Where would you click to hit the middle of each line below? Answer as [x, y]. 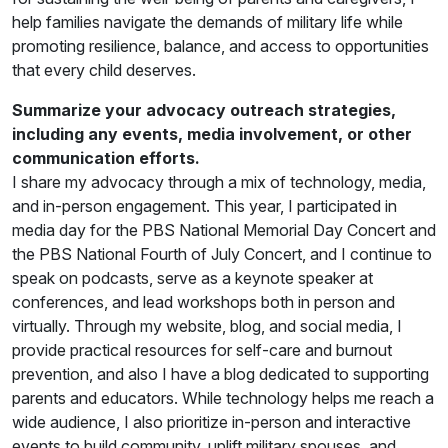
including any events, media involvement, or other [212, 133]
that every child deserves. [104, 69]
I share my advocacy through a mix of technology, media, [219, 181]
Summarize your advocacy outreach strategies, [204, 109]
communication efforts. [106, 157]
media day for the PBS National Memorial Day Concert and [224, 229]
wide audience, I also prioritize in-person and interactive [211, 421]
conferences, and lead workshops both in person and [203, 301]
